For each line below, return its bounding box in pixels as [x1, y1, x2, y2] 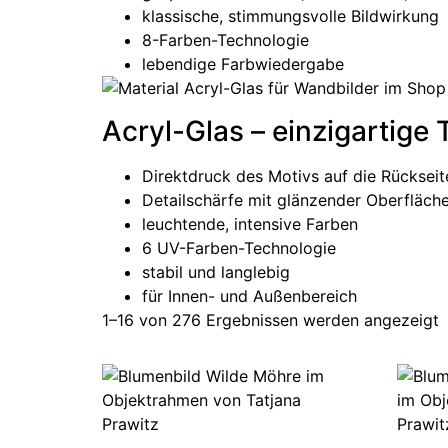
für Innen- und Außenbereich [142, 285, 357, 306]
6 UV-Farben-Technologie [142, 237, 336, 258]
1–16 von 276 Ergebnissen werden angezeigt [102, 309, 439, 330]
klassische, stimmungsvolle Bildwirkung [142, 6, 439, 27]
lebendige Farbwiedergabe [142, 54, 344, 75]
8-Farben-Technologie [142, 30, 309, 51]
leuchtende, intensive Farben [142, 213, 358, 234]
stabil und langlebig [142, 261, 290, 282]
